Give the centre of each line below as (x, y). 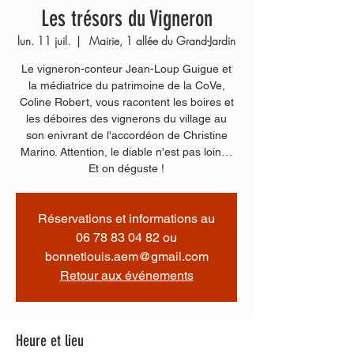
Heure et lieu (50, 341)
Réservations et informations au (126, 218)
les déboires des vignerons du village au (126, 119)
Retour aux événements (126, 275)
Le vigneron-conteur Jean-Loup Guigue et (126, 69)
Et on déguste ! (126, 168)
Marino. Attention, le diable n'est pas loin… (126, 152)
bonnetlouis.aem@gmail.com (126, 256)
